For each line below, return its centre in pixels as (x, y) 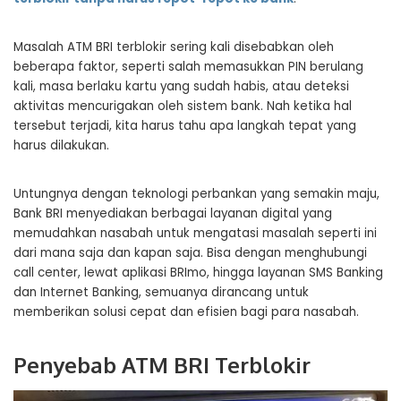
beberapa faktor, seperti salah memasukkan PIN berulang (188, 67)
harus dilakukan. (61, 145)
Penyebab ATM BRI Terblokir (162, 365)
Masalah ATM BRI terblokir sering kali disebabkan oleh (174, 47)
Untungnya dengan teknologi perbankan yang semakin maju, (196, 194)
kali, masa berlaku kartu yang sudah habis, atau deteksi (181, 86)
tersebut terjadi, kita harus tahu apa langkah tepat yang (185, 126)
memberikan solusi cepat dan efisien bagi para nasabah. (186, 312)
